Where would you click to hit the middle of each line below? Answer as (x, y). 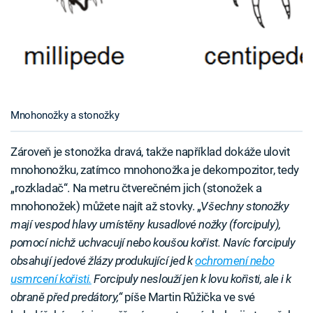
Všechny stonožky (245, 206)
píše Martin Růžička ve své (188, 297)
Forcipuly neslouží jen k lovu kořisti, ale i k (191, 279)
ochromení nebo (235, 261)
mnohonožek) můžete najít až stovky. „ (106, 206)
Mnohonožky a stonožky (65, 116)
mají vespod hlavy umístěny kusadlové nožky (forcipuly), (146, 225)
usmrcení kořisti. (51, 279)
